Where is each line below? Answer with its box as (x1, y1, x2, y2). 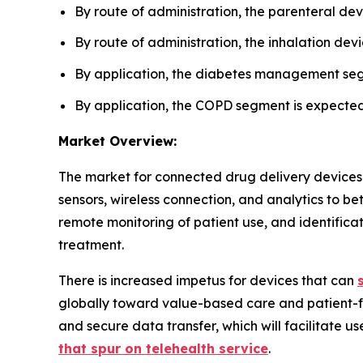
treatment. (58, 236, 124, 253)
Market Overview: (58, 132, 177, 149)
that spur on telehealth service (58, 340, 268, 357)
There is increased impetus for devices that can (58, 271, 357, 288)
